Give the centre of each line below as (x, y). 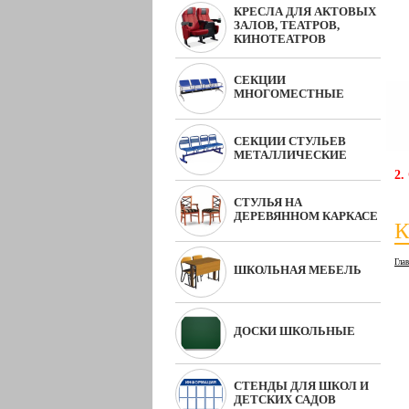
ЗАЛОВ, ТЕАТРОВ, (287, 25)
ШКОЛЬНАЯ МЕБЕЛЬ (298, 270)
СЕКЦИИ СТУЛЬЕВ (290, 141)
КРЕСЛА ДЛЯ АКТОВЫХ (305, 11)
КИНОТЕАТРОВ (280, 39)
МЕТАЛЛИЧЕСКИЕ (290, 155)
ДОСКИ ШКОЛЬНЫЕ (294, 331)
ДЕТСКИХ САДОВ (285, 399)
